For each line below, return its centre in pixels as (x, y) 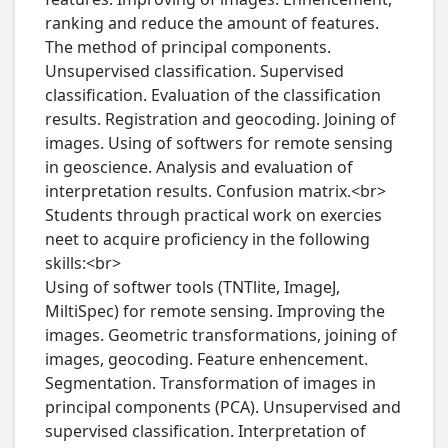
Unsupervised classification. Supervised (194, 71)
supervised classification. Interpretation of (205, 431)
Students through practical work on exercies (213, 215)
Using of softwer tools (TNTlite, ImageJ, (192, 287)
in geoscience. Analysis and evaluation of (198, 167)
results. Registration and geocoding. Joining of (220, 119)
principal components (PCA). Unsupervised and (222, 407)
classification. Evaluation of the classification (212, 95)
